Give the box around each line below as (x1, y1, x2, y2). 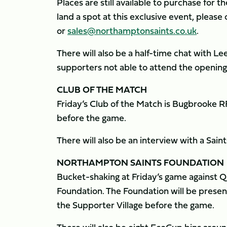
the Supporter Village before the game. (57, 198, 216, 212)
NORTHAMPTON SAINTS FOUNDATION (57, 156, 224, 169)
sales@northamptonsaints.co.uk (67, 24, 197, 37)
